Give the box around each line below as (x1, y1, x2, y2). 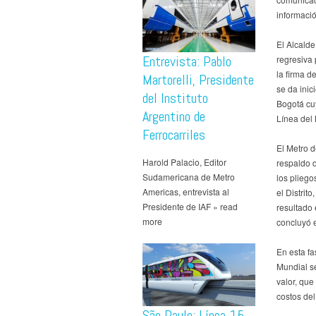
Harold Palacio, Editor (142, 156, 226, 169)
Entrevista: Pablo (142, 52, 231, 71)
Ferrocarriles (142, 126, 205, 145)
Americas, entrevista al (142, 186, 229, 198)
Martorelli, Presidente (142, 71, 254, 90)
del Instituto (142, 89, 208, 108)
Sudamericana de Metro (142, 171, 235, 183)
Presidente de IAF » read (142, 200, 238, 213)
